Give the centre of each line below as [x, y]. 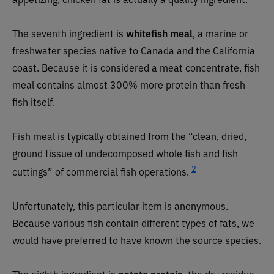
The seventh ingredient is [69, 33]
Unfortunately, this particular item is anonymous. [120, 206]
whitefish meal [159, 33]
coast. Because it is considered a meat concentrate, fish [136, 67]
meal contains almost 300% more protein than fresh [129, 84]
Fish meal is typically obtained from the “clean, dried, [129, 135]
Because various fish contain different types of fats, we [133, 223]
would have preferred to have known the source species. [137, 240]
